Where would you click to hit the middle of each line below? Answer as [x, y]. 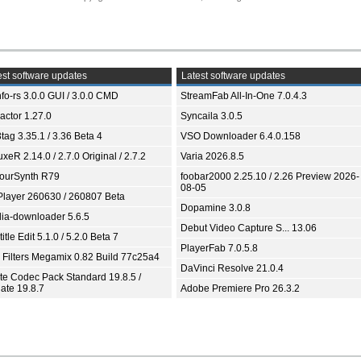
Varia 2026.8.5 [212, 156]
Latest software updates [232, 76]
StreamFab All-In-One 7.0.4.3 [244, 96]
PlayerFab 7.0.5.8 [219, 248]
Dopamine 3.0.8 [216, 208]
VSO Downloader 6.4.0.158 [241, 136]
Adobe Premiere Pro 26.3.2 [240, 288]
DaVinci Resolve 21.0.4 [232, 268]
